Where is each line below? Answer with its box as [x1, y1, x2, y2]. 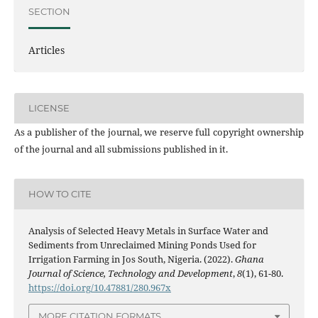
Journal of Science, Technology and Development [28, 266, 233, 280]
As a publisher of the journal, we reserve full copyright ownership [13, 125, 305, 138]
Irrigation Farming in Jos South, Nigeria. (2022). [28, 252, 235, 265]
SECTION [28, 6, 70, 18]
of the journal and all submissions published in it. [13, 142, 228, 155]
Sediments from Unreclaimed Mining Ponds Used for [28, 238, 256, 251]
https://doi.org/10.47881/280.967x [28, 280, 171, 294]
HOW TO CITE [28, 188, 92, 200]
